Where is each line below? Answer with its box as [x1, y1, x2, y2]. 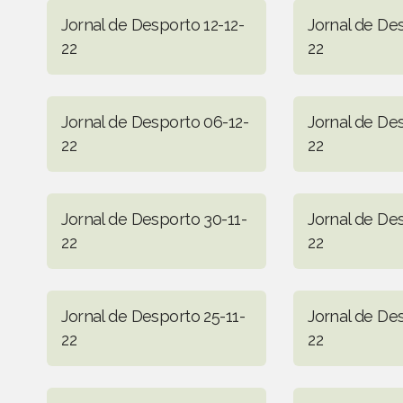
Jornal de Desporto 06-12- [61, 112, 248, 131]
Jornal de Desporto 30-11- [61, 209, 246, 228]
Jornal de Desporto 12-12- [61, 14, 244, 34]
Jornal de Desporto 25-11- [61, 306, 245, 326]
